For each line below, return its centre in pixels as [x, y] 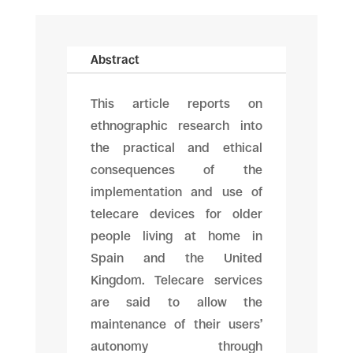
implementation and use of [176, 192]
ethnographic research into [176, 126]
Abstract [115, 59]
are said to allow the [176, 302]
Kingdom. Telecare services [176, 280]
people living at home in [176, 236]
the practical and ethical [176, 148]
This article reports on [176, 104]
